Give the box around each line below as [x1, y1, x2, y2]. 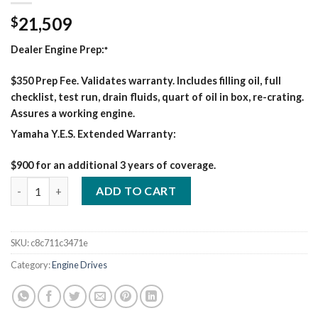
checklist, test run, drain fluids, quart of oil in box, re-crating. [11, 91, 304, 104]
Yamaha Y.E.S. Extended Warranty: [11, 127, 176, 140]
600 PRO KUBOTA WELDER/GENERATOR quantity [10, 178, 250, 191]
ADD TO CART [96, 184, 177, 198]
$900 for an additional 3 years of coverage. [11, 158, 216, 171]
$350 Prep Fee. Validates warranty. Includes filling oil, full [11, 75, 281, 87]
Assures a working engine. [11, 107, 135, 120]
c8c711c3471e [31, 237, 88, 249]
